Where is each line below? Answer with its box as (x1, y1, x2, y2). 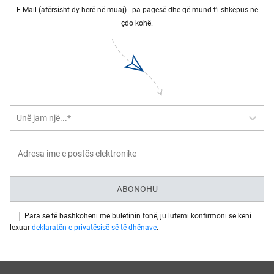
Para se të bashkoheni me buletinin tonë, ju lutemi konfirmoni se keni (24, 212, 251, 220)
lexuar (10, 223, 32, 232)
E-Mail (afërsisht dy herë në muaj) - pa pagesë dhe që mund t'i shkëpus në (16, 6, 258, 14)
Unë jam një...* (17, 113, 71, 123)
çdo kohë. (121, 19, 153, 28)
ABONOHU (116, 184, 158, 194)
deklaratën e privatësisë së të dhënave (32, 223, 157, 232)
